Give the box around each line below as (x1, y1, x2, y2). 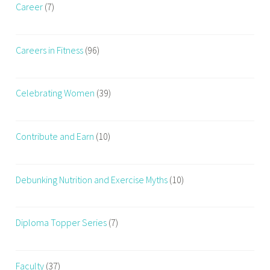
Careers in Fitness (16, 43, 84, 56)
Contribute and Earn (16, 130, 95, 142)
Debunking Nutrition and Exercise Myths (16, 173, 168, 186)
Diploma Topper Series (16, 216, 107, 229)
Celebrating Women (16, 87, 95, 99)
